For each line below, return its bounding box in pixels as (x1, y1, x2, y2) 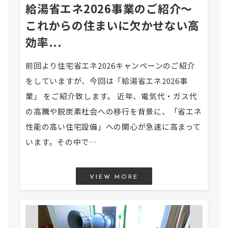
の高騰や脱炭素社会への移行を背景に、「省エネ (25, 106, 202, 117)
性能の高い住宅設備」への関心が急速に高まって (25, 121, 201, 132)
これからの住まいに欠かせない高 (25, 17, 199, 33)
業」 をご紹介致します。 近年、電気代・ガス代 (25, 91, 197, 101)
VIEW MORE (89, 174, 139, 180)
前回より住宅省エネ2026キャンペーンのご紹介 (25, 60, 195, 71)
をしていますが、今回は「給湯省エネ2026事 (25, 75, 188, 86)
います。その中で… (25, 136, 97, 147)
